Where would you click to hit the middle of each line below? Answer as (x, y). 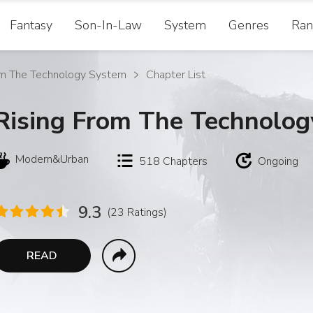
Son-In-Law (108, 25)
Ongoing (278, 161)
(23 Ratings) (137, 212)
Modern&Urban (52, 159)
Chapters (185, 161)
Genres (249, 25)
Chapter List (176, 75)
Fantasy (31, 25)
